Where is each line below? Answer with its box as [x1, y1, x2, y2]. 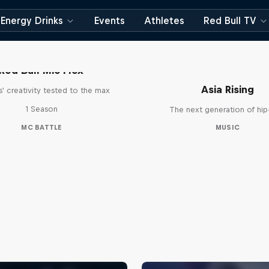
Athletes [144, 15, 184, 26]
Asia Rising [201, 83, 254, 95]
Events [94, 15, 125, 26]
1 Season [25, 104, 58, 113]
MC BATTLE [21, 124, 62, 131]
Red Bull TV [204, 15, 256, 26]
